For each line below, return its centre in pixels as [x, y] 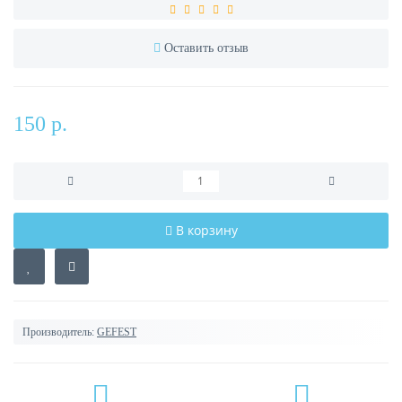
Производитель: [58, 332]
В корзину [206, 230]
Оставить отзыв [206, 48]
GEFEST [117, 332]
